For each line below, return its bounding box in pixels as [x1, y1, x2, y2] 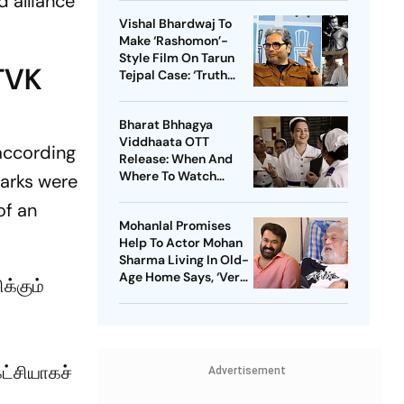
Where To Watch [118, 168, 216, 185]
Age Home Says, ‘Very [118, 269, 247, 286]
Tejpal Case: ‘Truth [118, 67, 227, 84]
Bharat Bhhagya [118, 116, 213, 133]
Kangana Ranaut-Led [118, 185, 245, 202]
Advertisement [207, 364, 286, 378]
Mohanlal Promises [118, 217, 231, 234]
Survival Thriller [118, 202, 214, 219]
